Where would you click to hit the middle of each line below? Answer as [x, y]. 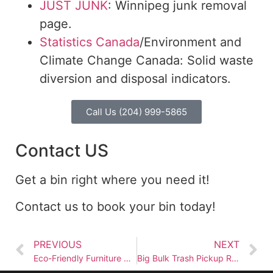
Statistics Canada [90, 42]
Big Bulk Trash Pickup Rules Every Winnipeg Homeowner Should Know [235, 258]
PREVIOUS [58, 244]
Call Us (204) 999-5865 [136, 112]
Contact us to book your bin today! [115, 207]
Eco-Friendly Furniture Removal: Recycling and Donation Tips [127, 258]
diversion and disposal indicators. [135, 79]
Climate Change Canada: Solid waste [147, 61]
